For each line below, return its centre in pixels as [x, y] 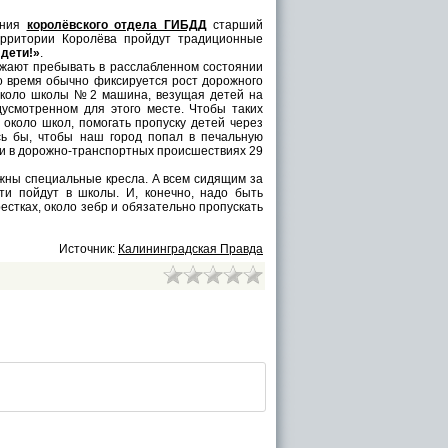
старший [234, 25]
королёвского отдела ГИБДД [116, 25]
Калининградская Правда [190, 249]
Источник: [88, 249]
